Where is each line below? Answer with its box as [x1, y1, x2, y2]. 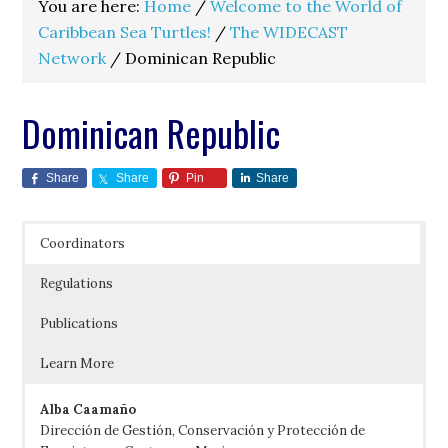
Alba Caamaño [40, 401, 137, 418]
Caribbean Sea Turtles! [38, 22, 212, 42]
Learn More [40, 355, 115, 372]
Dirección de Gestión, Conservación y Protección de [40, 422, 366, 439]
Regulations [40, 275, 114, 292]
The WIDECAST [230, 22, 349, 42]
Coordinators [40, 235, 126, 252]
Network [38, 48, 107, 68]
